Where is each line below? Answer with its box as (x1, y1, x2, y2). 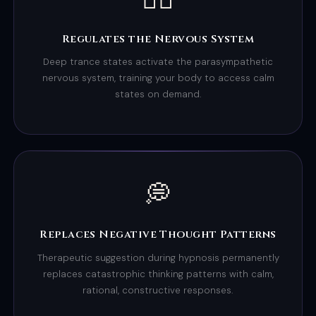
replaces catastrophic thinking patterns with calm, (42, 267, 274, 280)
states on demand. (114, 87, 202, 100)
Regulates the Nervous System (61, 31, 255, 47)
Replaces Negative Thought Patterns (39, 227, 276, 243)
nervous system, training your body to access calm (42, 71, 274, 84)
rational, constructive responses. (83, 284, 233, 296)
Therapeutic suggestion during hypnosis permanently (37, 251, 279, 264)
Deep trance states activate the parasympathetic (43, 55, 273, 68)
